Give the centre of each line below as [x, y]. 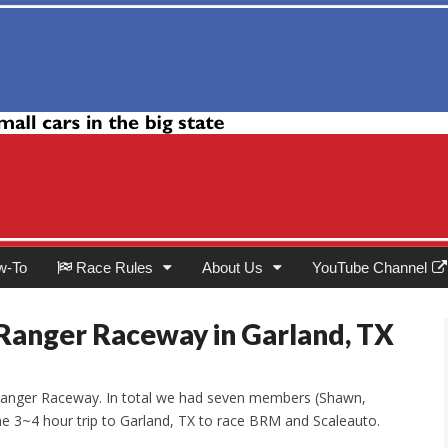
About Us [232, 267]
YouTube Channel [369, 267]
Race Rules [112, 267]
